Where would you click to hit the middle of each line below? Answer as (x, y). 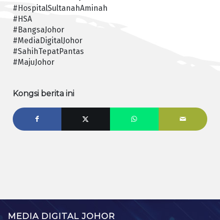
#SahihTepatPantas (48, 52)
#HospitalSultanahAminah (60, 8)
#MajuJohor (33, 62)
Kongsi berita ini (43, 94)
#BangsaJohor (38, 30)
